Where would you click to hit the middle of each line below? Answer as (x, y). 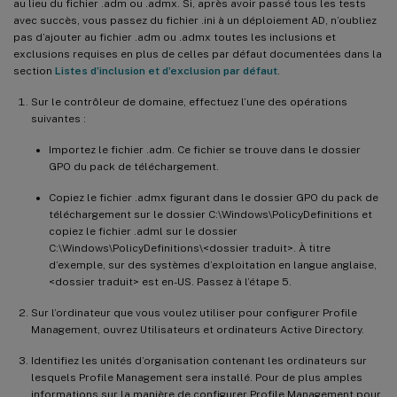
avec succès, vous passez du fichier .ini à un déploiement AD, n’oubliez (195, 20)
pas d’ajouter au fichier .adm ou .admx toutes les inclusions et (175, 37)
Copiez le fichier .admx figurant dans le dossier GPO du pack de (214, 197)
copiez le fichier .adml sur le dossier (143, 231)
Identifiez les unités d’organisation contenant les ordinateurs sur (199, 360)
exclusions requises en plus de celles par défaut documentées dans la (198, 54)
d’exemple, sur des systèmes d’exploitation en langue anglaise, (213, 265)
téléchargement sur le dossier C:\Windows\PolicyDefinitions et (210, 214)
